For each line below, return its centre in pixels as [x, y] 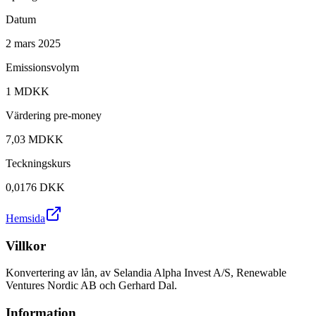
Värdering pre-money [54, 115]
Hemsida [25, 218]
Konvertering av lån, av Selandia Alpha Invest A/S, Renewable [146, 273]
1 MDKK [28, 91]
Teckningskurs [38, 163]
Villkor [26, 245]
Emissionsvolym [42, 67]
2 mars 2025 [33, 43]
